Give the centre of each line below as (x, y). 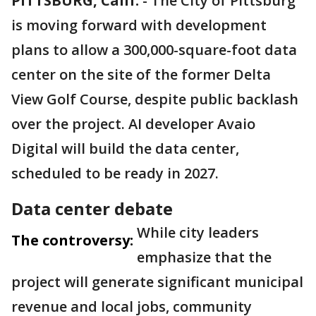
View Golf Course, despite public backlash (155, 99)
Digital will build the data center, (125, 148)
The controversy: (72, 240)
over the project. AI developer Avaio (133, 124)
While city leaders (198, 232)
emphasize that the (204, 257)
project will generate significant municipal (157, 282)
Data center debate (92, 208)
